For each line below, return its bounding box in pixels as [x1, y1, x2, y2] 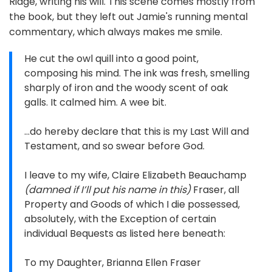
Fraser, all [191, 183, 239, 197]
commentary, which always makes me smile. [9, 25, 222, 39]
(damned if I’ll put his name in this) [24, 183, 191, 197]
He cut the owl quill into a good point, [24, 52, 199, 66]
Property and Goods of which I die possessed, [24, 197, 240, 212]
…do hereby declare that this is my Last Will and [24, 124, 249, 139]
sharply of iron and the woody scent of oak [24, 81, 228, 95]
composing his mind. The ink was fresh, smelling [24, 66, 250, 81]
